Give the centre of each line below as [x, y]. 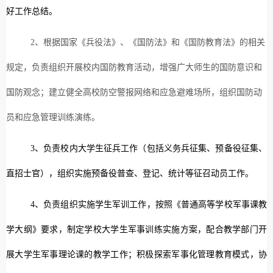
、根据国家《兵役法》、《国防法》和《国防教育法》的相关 [150, 42]
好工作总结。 [32, 11]
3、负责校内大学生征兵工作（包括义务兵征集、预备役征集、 [149, 148]
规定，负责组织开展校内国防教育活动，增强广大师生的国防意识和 [134, 67]
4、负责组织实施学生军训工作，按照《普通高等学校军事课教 [149, 204]
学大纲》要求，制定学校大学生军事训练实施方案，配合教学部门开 [136, 229]
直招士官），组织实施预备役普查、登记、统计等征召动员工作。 [130, 173]
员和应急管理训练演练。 [53, 117]
